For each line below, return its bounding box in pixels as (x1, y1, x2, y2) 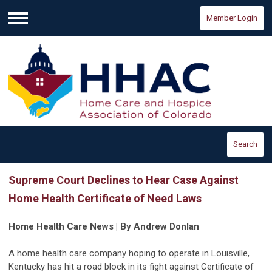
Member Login (206, 13, 257, 22)
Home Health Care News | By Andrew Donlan (8, 220, 199, 232)
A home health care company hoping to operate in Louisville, (8, 247, 250, 259)
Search (233, 139, 257, 149)
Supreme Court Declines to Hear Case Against (8, 173, 239, 186)
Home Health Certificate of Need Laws (8, 191, 202, 205)
